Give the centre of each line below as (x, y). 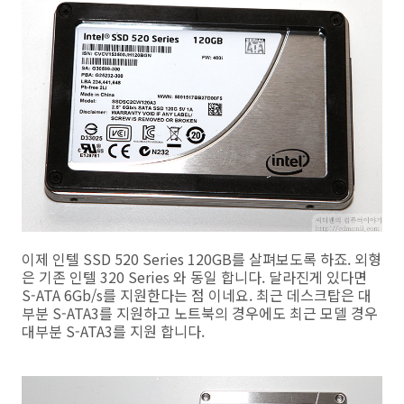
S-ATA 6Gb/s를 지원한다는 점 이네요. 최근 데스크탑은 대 (197, 295)
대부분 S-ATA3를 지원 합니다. (113, 331)
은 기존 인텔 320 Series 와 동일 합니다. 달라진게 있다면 (194, 277)
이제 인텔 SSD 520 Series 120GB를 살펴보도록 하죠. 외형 (202, 259)
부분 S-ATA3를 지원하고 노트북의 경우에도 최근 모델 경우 (200, 313)
